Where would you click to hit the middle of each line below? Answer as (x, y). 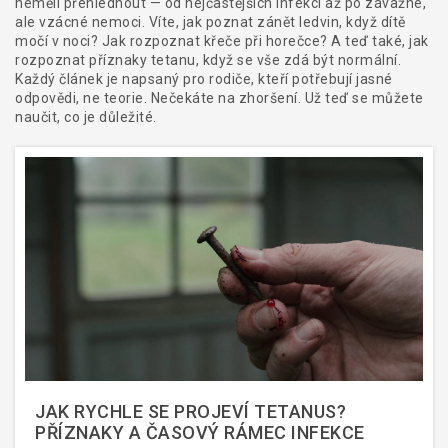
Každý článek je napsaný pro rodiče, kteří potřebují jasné (204, 79)
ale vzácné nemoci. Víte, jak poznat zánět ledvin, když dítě (210, 22)
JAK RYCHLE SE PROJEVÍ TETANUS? (190, 411)
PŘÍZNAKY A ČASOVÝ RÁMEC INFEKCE (200, 432)
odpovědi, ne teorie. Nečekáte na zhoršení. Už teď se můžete (219, 98)
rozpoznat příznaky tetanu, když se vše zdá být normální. (208, 60)
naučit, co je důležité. (86, 117)
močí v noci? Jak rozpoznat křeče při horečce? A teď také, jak (222, 41)
